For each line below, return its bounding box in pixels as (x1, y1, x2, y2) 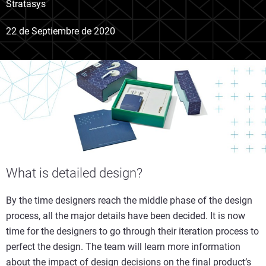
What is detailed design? (6, 165, 142, 180)
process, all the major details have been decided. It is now (6, 210, 245, 221)
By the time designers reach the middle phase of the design (6, 194, 252, 206)
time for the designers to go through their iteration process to (6, 225, 259, 237)
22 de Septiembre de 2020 (6, 26, 115, 37)
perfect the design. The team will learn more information (6, 240, 240, 252)
